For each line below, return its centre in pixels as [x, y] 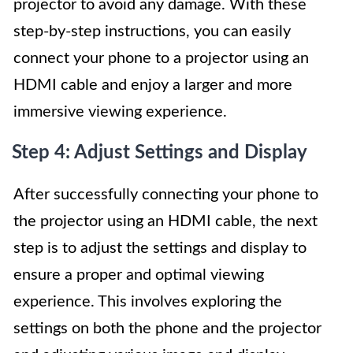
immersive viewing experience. [120, 112]
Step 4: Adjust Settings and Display [160, 153]
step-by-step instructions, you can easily [152, 32]
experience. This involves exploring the [148, 302]
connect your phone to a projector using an [161, 58]
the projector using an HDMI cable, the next [165, 221]
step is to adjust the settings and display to [160, 248]
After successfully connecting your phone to [166, 195]
